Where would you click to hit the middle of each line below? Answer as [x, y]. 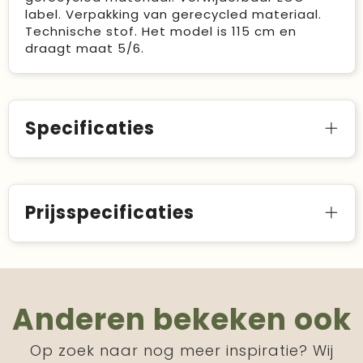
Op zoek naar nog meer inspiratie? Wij [181, 350]
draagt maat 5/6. [84, 48]
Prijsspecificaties [109, 212]
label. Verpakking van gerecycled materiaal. [173, 14]
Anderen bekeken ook [181, 319]
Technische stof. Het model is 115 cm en [160, 31]
